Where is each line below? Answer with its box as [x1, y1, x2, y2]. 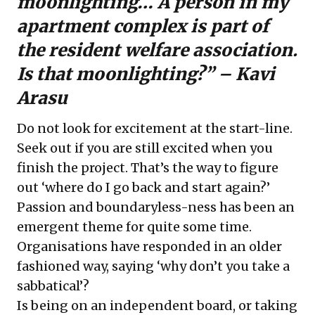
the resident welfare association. [17, 39, 297, 61]
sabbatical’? [17, 278, 89, 294]
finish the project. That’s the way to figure [17, 160, 278, 176]
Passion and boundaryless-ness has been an [17, 199, 295, 215]
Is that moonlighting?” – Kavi [17, 63, 275, 85]
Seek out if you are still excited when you [17, 140, 273, 156]
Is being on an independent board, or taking [17, 297, 297, 314]
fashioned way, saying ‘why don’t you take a [17, 258, 290, 274]
